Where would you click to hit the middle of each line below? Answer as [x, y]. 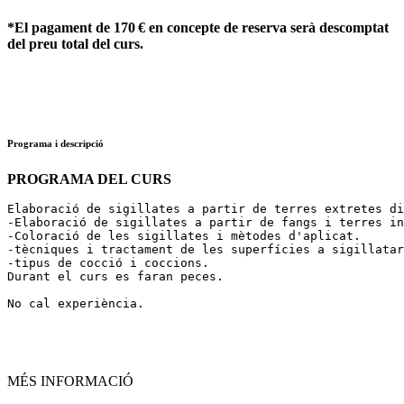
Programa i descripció [55, 143]
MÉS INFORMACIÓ [70, 381]
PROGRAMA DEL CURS [89, 179]
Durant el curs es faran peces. [115, 276]
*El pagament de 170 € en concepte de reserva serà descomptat [198, 28]
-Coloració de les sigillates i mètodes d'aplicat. [184, 235]
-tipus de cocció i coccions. [108, 262]
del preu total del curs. [75, 44]
